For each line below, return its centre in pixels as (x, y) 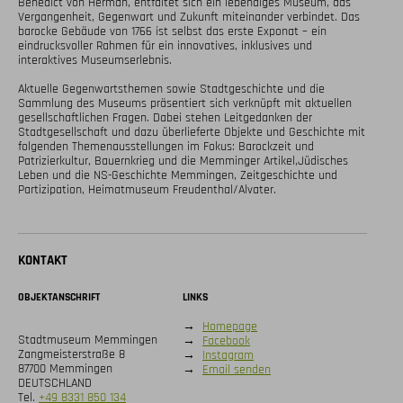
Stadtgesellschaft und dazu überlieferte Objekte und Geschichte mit (192, 132)
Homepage (230, 326)
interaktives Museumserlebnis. (95, 60)
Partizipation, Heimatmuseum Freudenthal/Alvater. (147, 189)
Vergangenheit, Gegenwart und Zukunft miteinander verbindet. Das (189, 17)
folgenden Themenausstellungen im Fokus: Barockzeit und (166, 146)
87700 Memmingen (65, 368)
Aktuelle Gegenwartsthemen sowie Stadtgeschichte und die (171, 89)
